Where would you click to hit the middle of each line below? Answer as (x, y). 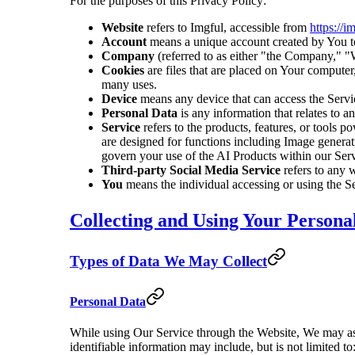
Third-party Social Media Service (191, 170)
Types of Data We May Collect (168, 261)
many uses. (129, 84)
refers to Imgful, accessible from (227, 27)
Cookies (123, 70)
